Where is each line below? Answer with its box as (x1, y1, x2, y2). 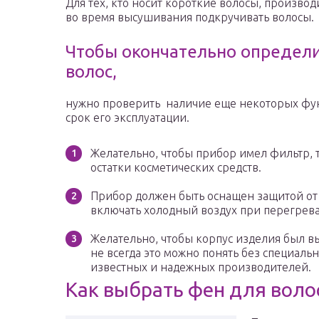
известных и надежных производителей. (90, 261, 311, 274)
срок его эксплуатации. (66, 111, 189, 125)
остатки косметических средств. (90, 161, 261, 174)
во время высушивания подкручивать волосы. (66, 11, 314, 24)
